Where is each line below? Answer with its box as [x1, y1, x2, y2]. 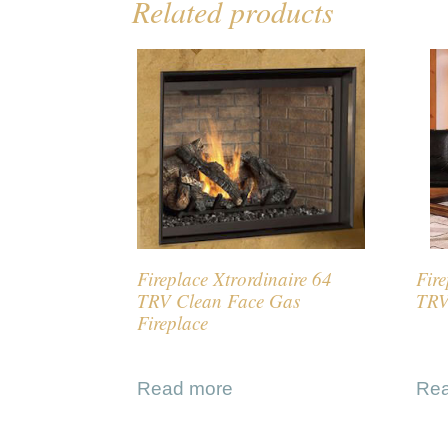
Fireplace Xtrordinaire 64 [137, 266, 332, 292]
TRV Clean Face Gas [137, 288, 300, 314]
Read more [137, 377, 233, 399]
